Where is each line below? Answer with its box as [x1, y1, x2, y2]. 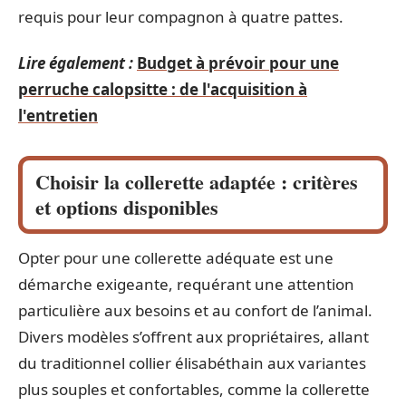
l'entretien [18, 105, 98, 127]
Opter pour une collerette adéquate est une [18, 247, 333, 269]
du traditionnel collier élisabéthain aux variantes [18, 353, 366, 374]
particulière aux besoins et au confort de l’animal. [18, 300, 372, 322]
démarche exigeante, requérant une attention [18, 274, 354, 295]
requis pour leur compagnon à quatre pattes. [18, 5, 343, 27]
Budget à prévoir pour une [137, 53, 339, 74]
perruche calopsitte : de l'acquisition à [18, 79, 307, 101]
